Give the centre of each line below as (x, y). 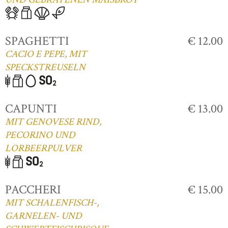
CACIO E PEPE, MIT (46, 54)
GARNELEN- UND (44, 216)
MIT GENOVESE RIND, (53, 122)
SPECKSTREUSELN (45, 67)
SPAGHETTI (37, 41)
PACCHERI (33, 189)
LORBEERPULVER (44, 148)
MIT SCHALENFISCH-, (52, 203)
